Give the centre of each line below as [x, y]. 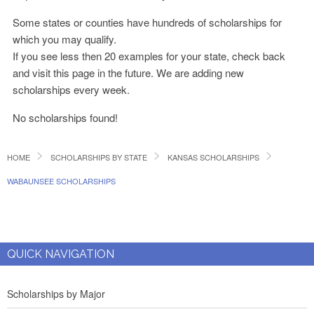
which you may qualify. [65, 39]
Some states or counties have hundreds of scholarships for [148, 22]
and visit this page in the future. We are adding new [129, 73]
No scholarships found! [66, 117]
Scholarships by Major [56, 294]
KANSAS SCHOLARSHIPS [213, 157]
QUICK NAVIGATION [61, 254]
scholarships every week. [71, 89]
